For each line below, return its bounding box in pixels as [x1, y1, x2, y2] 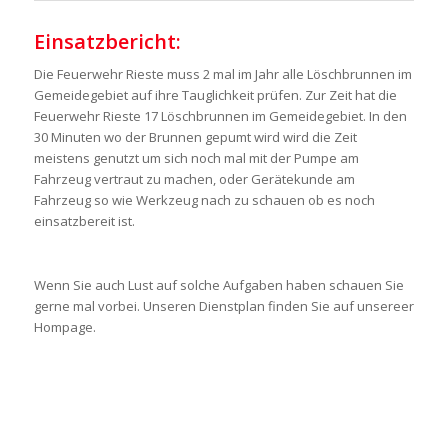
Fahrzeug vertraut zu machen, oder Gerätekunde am [33, 170, 355, 189]
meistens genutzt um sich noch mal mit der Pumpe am [33, 149, 359, 168]
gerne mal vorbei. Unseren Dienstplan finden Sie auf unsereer [33, 297, 414, 316]
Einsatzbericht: [33, 28, 181, 56]
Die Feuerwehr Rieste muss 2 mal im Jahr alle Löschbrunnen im [33, 65, 412, 84]
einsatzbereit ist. [33, 212, 135, 231]
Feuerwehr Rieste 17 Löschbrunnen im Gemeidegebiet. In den [33, 107, 407, 126]
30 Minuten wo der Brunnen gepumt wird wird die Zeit [33, 128, 357, 147]
